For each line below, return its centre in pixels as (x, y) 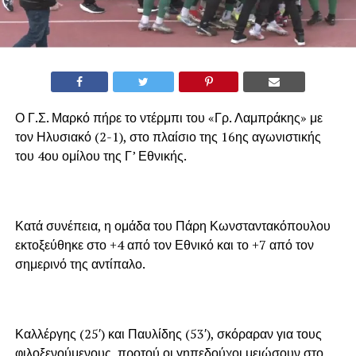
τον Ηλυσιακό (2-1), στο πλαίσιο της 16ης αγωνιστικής (168, 137)
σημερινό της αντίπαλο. (80, 264)
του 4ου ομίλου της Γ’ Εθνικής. (101, 156)
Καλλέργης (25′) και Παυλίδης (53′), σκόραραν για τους (168, 334)
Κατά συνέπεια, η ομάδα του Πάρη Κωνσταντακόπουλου (172, 226)
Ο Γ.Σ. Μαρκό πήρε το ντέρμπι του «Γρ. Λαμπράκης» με (168, 118)
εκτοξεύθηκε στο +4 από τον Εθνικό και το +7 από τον (164, 245)
